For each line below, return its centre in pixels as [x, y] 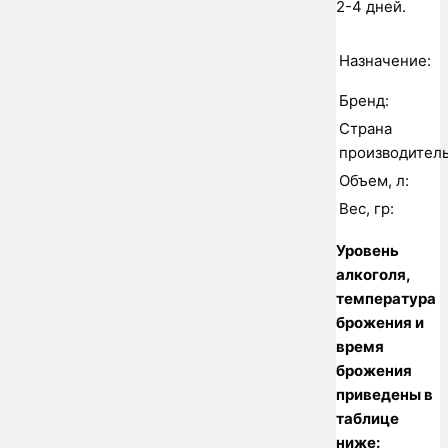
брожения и [380, 323]
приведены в [384, 395]
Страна [365, 129]
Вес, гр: [366, 209]
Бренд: [364, 101]
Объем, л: [374, 181]
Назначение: [385, 61]
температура [386, 299]
